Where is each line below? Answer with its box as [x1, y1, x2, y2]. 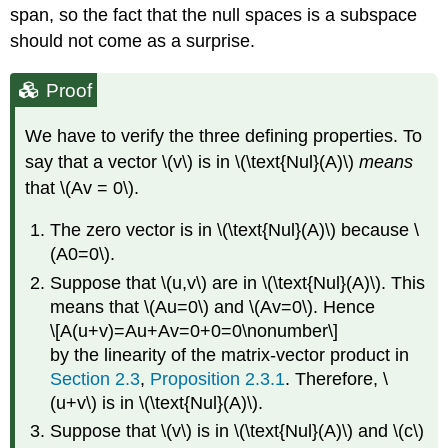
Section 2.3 [50, 368, 141, 389]
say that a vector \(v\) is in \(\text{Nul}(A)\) [25, 151, 360, 172]
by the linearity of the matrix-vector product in [50, 344, 410, 365]
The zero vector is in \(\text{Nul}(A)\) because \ [50, 220, 420, 241]
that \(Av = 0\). [25, 177, 140, 198]
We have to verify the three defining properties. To [25, 125, 423, 146]
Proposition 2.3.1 [150, 368, 286, 389]
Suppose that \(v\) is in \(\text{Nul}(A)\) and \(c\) [50, 421, 425, 442]
